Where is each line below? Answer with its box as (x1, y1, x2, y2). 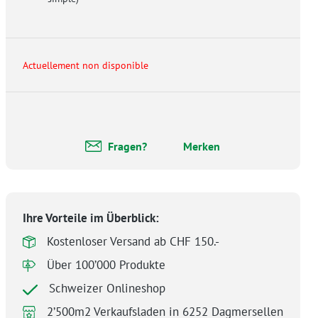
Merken (183, 139, 221, 154)
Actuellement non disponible (22, 57, 148, 72)
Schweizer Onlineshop (48, 280, 165, 297)
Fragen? (107, 139, 147, 154)
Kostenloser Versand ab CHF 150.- (46, 234, 219, 250)
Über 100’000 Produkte (46, 257, 165, 273)
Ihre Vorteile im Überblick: (22, 210, 159, 226)
